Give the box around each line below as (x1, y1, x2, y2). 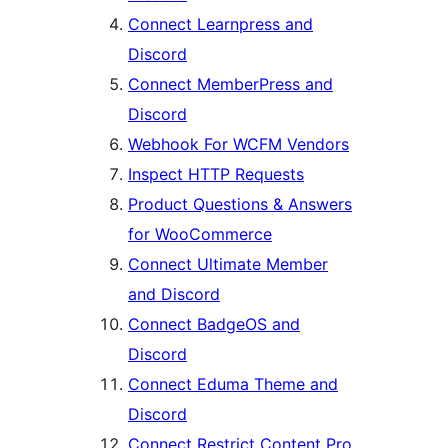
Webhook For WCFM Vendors (128, 134, 349, 155)
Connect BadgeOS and (128, 314, 300, 335)
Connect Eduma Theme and (128, 374, 338, 395)
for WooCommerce (128, 224, 272, 245)
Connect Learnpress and (128, 14, 313, 35)
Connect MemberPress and (128, 74, 333, 95)
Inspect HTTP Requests (128, 164, 304, 185)
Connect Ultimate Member (128, 254, 328, 275)
